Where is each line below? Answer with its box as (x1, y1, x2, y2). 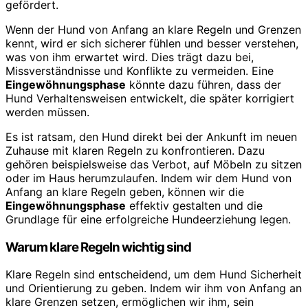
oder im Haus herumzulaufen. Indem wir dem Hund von (5, 170, 291, 185)
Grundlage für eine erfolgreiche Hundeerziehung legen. (5, 212, 291, 226)
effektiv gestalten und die (126, 198, 263, 212)
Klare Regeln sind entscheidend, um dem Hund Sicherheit (5, 267, 302, 282)
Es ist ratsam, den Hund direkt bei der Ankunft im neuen (5, 129, 297, 144)
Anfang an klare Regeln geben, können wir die (5, 184, 244, 199)
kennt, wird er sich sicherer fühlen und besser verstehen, (5, 36, 298, 50)
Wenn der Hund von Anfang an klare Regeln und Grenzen (5, 22, 301, 36)
